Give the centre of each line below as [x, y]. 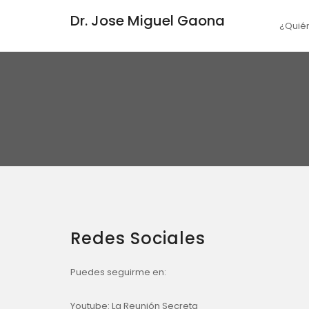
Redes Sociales [138, 239]
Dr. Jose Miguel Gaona [148, 21]
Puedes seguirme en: [118, 272]
